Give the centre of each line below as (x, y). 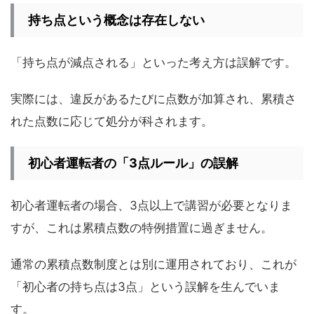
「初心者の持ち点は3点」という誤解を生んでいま (145, 286)
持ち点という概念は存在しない (116, 20)
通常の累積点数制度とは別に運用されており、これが (153, 264)
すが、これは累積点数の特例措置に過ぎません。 (142, 227)
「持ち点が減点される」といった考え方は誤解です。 (153, 62)
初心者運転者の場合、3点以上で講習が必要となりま (151, 205)
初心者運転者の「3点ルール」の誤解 (133, 163)
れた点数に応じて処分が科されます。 (112, 121)
